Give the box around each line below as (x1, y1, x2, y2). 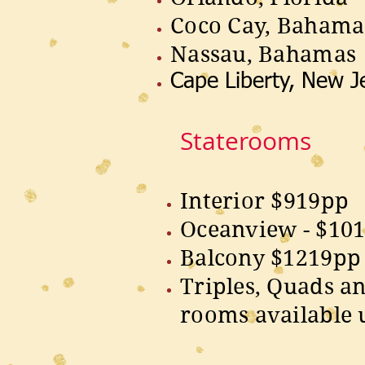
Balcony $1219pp (180, 244, 362, 270)
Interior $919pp (180, 187, 350, 213)
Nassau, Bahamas (170, 41, 357, 67)
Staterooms (180, 125, 311, 157)
